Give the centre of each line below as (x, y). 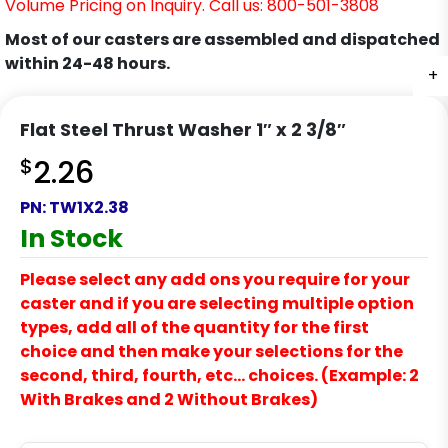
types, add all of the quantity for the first (194, 328)
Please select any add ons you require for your (215, 280)
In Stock (71, 239)
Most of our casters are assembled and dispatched (222, 40)
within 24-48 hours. (87, 64)
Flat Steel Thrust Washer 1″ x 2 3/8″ (183, 130)
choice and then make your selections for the (211, 352)
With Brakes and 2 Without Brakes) (169, 400)
